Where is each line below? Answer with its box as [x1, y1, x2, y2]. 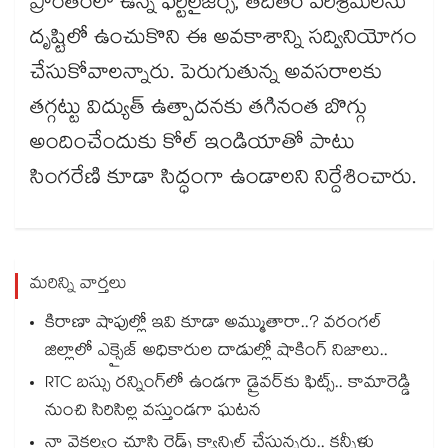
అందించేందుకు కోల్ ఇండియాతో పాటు [30, 127, 355, 164]
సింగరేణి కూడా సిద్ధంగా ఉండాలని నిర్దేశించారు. [30, 162, 416, 199]
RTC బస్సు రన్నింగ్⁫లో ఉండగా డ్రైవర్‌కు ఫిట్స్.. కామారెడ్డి [45, 370, 411, 400]
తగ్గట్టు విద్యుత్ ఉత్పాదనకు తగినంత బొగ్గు [30, 92, 367, 129]
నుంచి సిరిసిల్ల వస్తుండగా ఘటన [45, 398, 261, 428]
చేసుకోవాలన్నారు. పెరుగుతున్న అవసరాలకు [30, 57, 382, 94]
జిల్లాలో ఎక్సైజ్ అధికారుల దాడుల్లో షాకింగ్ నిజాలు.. [45, 338, 388, 368]
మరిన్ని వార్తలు [30, 271, 127, 301]
